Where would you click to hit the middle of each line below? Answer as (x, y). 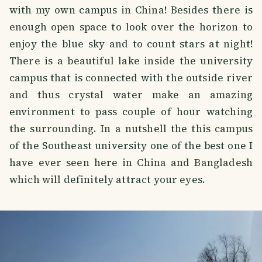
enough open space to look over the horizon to (131, 27)
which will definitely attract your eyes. (108, 180)
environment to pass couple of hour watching (131, 112)
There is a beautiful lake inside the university (131, 61)
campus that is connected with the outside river (131, 78)
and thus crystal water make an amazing (131, 95)
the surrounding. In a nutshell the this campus (131, 129)
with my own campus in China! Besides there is (131, 10)
